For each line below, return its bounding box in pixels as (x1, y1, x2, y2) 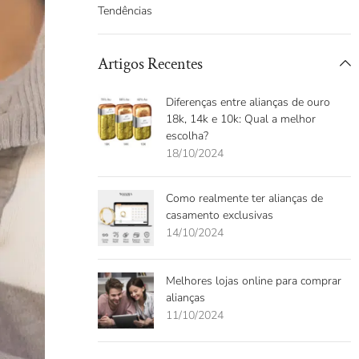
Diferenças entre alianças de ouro (166, 95, 330, 111)
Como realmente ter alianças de (166, 191, 323, 207)
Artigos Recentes (98, 54, 203, 75)
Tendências (98, 3, 152, 19)
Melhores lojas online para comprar (166, 273, 341, 289)
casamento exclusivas (166, 208, 273, 224)
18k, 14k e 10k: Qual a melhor (166, 111, 316, 127)
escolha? (166, 128, 208, 144)
